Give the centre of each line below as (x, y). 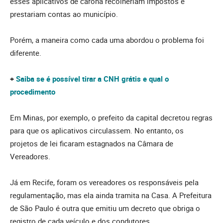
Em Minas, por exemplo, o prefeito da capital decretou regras (111, 118)
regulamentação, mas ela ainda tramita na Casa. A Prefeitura (111, 195)
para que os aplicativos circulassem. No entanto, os (97, 131)
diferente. (26, 53)
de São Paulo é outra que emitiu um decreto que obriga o (105, 208)
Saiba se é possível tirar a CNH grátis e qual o (92, 79)
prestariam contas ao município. (64, 14)
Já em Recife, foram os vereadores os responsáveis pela (104, 182)
